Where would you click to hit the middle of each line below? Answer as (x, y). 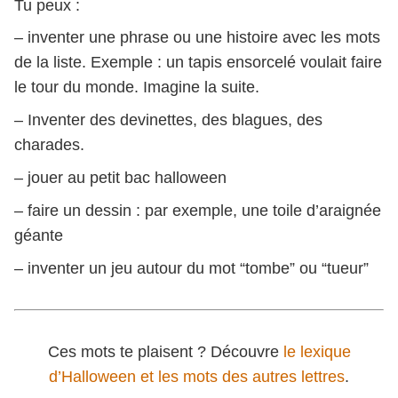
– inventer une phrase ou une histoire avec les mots (197, 38)
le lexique (317, 351)
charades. (49, 145)
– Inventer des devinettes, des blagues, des (168, 120)
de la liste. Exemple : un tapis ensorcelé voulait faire (198, 63)
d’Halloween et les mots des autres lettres (197, 376)
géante (39, 235)
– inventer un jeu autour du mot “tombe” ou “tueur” (191, 268)
